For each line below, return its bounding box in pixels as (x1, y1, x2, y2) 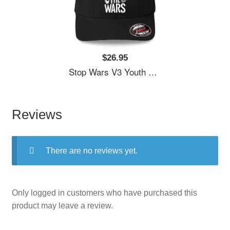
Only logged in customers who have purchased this (11, 188, 197, 198)
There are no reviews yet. (45, 146, 138, 155)
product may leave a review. (11, 201, 113, 210)
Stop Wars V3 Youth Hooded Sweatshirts (69, 65, 149, 78)
